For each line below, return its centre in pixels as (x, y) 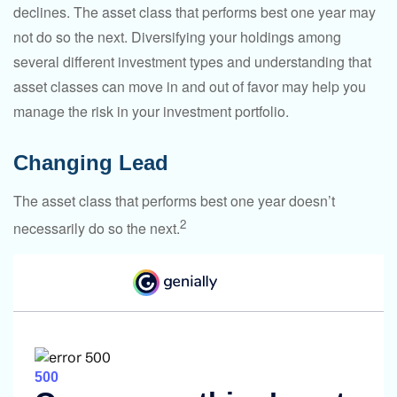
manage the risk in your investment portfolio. (151, 111)
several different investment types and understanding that (192, 61)
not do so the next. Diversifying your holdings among (177, 36)
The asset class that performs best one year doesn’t (174, 200)
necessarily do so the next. (97, 229)
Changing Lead (91, 162)
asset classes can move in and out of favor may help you (190, 86)
